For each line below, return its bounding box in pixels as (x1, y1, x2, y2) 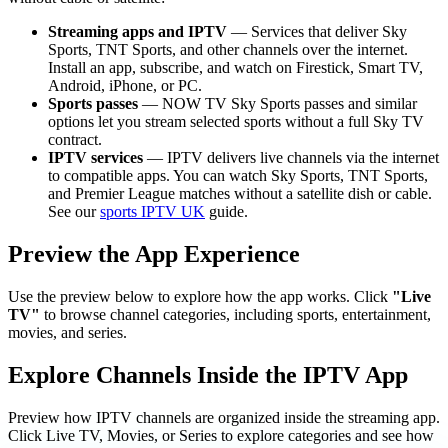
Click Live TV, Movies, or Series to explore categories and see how (8, 427, 434, 445)
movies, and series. (8, 324, 127, 342)
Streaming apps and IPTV (48, 23, 227, 41)
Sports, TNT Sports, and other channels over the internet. (48, 41, 408, 59)
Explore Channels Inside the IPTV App (8, 362, 408, 389)
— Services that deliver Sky (227, 23, 407, 41)
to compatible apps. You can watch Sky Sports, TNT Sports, (48, 167, 428, 185)
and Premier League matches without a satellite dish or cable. (48, 185, 432, 203)
